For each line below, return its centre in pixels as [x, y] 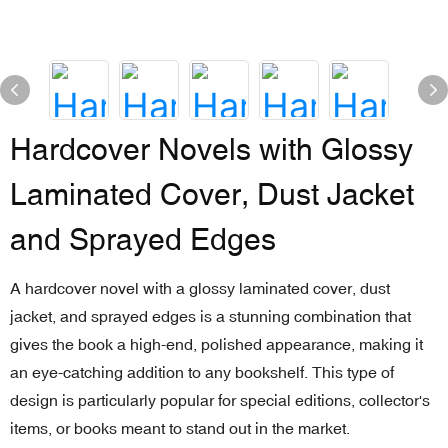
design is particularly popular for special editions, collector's [220, 400]
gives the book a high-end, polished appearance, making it [216, 344]
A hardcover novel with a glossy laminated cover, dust [200, 288]
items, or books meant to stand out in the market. [180, 428]
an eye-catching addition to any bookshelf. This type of [202, 372]
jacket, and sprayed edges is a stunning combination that [210, 316]
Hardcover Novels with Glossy [211, 149]
